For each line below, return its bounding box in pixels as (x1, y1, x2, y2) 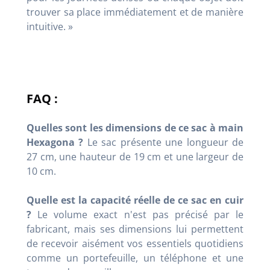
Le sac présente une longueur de (83, 135, 244, 149)
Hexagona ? (27, 135, 84, 149)
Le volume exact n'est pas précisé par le (31, 207, 243, 221)
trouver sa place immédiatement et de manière (27, 5, 243, 19)
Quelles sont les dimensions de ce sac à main (27, 121, 243, 134)
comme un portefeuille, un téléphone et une (27, 251, 243, 265)
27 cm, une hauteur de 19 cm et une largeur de (27, 149, 243, 163)
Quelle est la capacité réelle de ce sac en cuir (27, 193, 243, 207)
